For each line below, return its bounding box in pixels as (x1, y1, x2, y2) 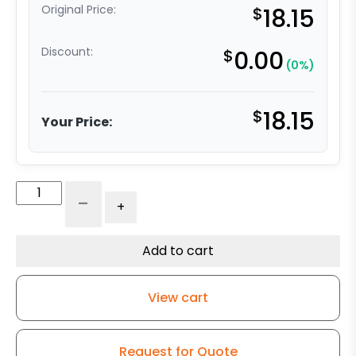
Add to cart (142, 242, 214, 261)
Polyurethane (64, 219, 149, 238)
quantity (64, 295, 117, 314)
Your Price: (41, 112, 112, 131)
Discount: (41, 44, 93, 60)
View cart (148, 288, 208, 308)
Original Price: (41, 2, 116, 18)
